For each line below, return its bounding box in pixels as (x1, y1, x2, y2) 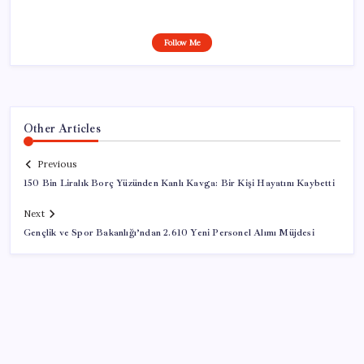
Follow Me (163, 37, 201, 48)
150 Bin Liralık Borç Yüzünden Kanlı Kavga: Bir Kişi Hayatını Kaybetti (24, 177, 335, 190)
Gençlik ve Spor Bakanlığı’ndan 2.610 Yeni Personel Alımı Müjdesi (24, 227, 314, 240)
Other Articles (24, 120, 101, 136)
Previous (37, 158, 76, 171)
